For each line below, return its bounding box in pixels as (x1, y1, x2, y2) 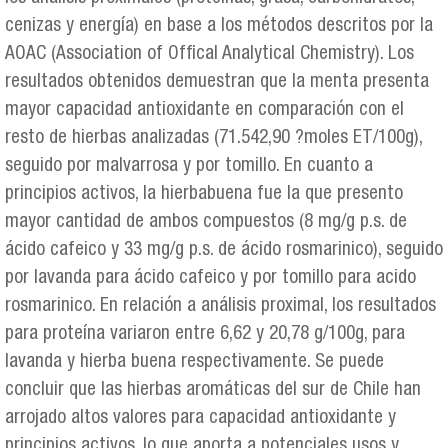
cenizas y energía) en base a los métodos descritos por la (5, 17, 433, 37)
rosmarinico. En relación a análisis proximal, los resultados (5, 297, 436, 317)
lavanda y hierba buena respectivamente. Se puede (5, 353, 384, 373)
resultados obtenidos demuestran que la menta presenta (5, 73, 429, 93)
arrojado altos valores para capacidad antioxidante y (5, 409, 396, 429)
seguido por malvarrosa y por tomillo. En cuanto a (5, 157, 373, 177)
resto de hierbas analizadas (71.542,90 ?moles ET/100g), (5, 129, 422, 149)
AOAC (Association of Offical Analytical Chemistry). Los (5, 45, 414, 65)
